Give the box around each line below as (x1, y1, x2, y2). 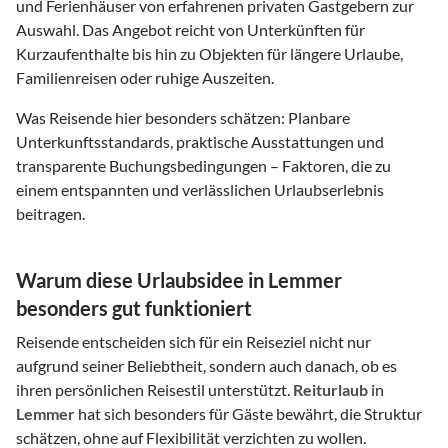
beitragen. (16, 203, 85, 223)
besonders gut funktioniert (16, 295, 252, 320)
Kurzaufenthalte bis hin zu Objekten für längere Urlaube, (16, 43, 403, 63)
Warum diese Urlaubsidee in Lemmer (16, 267, 342, 292)
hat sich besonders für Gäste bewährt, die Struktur (75, 403, 422, 423)
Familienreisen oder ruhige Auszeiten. (16, 67, 274, 87)
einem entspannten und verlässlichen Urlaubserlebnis (16, 179, 384, 199)
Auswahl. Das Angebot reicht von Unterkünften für (16, 19, 365, 39)
